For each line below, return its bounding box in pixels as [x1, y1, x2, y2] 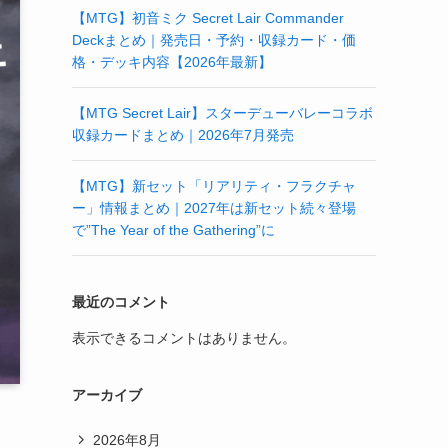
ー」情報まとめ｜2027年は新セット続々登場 [72, 200, 356, 216]
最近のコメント [72, 294, 170, 310]
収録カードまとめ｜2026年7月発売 [72, 127, 294, 143]
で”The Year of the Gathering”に [72, 222, 275, 238]
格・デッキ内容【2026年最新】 [72, 54, 272, 70]
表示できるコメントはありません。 [72, 330, 296, 346]
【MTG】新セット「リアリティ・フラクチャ [72, 178, 356, 194]
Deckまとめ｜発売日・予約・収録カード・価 [72, 32, 356, 48]
